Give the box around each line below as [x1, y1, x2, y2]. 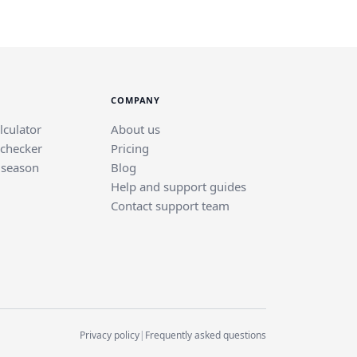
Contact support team [111, 197, 229, 214]
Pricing [111, 139, 149, 156]
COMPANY [111, 93, 161, 106]
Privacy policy [80, 328, 139, 342]
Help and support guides [111, 178, 246, 194]
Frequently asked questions [145, 328, 266, 342]
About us [111, 120, 160, 137]
